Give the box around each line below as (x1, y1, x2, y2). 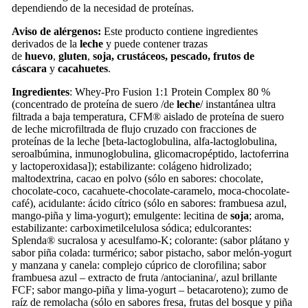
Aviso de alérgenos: (11, 25, 101, 37)
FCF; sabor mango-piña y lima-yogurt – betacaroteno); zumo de (11, 283, 288, 296)
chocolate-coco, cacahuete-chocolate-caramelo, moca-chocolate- (11, 184, 289, 197)
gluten (58, 49, 87, 62)
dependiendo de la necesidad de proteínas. (11, 1, 194, 14)
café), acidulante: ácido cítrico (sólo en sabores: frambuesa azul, (11, 197, 287, 209)
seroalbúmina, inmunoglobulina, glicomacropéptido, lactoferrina (11, 147, 289, 159)
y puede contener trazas (105, 37, 208, 49)
